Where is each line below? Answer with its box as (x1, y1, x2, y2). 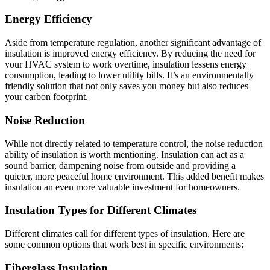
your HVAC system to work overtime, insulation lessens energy (5, 59, 246, 70)
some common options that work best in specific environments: (5, 239, 243, 250)
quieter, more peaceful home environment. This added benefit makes (5, 171, 264, 181)
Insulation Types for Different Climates (5, 204, 196, 217)
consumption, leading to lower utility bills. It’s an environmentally (5, 70, 254, 81)
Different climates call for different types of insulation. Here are (5, 228, 245, 239)
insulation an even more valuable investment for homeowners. (5, 181, 240, 192)
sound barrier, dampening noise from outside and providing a (5, 160, 236, 171)
